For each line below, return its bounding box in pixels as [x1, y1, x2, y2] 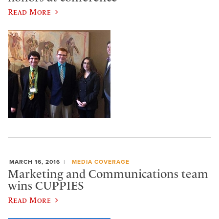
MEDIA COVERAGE [71, 158, 130, 165]
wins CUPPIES [8, 179, 84, 193]
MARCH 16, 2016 [9, 158, 60, 165]
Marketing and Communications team [8, 167, 208, 181]
